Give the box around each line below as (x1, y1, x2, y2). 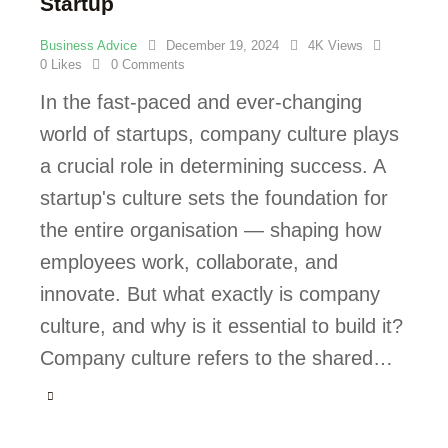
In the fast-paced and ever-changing (40, 91, 362, 114)
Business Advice (40, 38, 137, 54)
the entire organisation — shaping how (40, 219, 381, 242)
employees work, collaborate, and (40, 251, 338, 274)
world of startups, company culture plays (40, 123, 399, 146)
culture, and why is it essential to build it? (40, 315, 403, 338)
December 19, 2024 (166, 38, 279, 54)
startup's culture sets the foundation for (40, 187, 388, 210)
